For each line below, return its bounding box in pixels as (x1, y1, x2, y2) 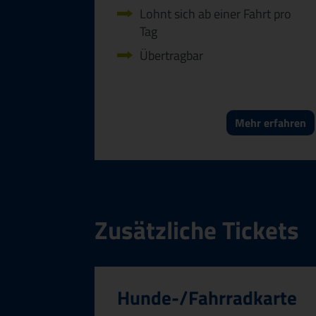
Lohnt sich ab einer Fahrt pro (140, 4, 291, 23)
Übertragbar (140, 46, 203, 66)
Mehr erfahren (235, 114, 306, 131)
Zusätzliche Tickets (95, 211, 299, 250)
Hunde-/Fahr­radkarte (117, 283, 297, 312)
